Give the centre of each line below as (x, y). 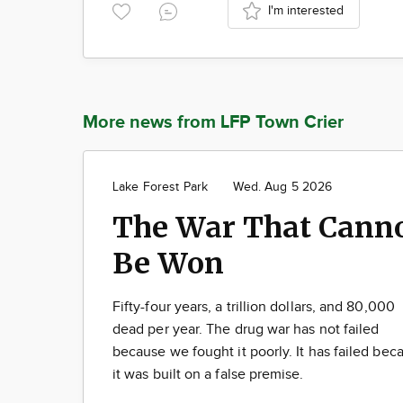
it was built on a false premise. (208, 374)
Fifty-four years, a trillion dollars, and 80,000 (254, 307)
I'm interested (306, 10)
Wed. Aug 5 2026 (283, 187)
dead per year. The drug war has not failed (246, 329)
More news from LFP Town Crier (213, 122)
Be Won (168, 263)
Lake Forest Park (161, 187)
